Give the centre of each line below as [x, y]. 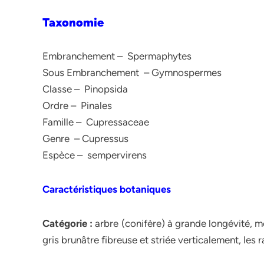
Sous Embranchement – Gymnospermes [132, 72]
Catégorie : [68, 223]
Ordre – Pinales [77, 105]
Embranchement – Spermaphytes [117, 56]
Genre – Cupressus [85, 138]
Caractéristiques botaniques [107, 189]
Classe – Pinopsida [85, 89]
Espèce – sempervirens [95, 155]
